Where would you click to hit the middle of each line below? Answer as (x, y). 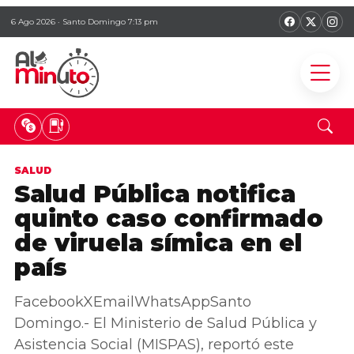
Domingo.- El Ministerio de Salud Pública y (166, 323)
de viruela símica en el (158, 243)
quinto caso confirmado (169, 218)
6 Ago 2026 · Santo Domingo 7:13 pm (85, 22)
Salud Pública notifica (155, 194)
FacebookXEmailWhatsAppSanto (133, 302)
